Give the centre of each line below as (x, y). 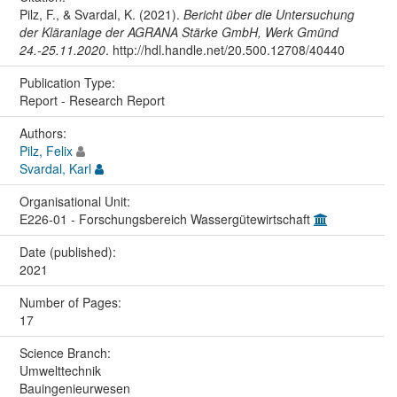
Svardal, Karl (55, 169)
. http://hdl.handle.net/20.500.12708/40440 (225, 50)
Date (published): (69, 252)
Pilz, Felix (46, 151)
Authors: (44, 133)
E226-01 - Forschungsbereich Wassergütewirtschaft (166, 219)
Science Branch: (66, 353)
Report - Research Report (92, 101)
